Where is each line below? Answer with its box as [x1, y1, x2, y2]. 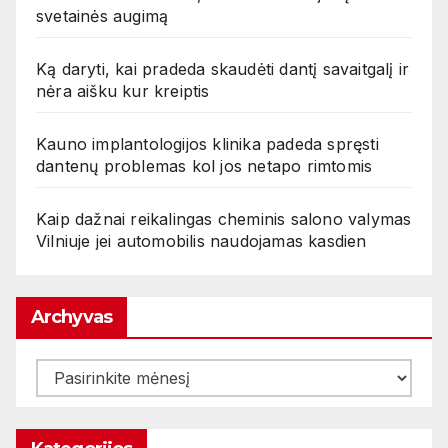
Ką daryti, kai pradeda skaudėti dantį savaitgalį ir [36, 58, 410, 79]
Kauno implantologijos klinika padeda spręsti [36, 133, 379, 154]
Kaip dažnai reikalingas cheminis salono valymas [36, 208, 412, 229]
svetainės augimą [36, 5, 169, 26]
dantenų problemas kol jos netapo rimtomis [36, 155, 373, 176]
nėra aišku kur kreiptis [36, 80, 210, 101]
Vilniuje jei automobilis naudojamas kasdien [36, 230, 367, 251]
